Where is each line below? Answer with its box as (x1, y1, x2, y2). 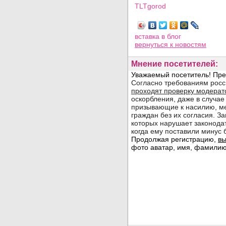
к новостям (170, 40, 206, 48)
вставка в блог (135, 32, 181, 40)
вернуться (135, 40, 170, 48)
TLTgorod (135, 2, 166, 10)
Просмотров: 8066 (135, 10, 195, 18)
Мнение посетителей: (131, 60, 218, 68)
